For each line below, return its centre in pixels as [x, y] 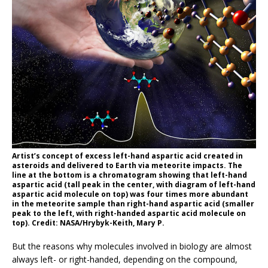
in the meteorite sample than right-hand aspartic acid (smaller [133, 204]
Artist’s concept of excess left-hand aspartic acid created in [127, 156]
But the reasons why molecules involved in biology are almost [132, 246]
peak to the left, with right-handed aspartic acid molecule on [129, 214]
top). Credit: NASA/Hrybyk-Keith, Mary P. [88, 223]
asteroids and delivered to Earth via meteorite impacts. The [127, 166]
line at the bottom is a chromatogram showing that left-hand [130, 175]
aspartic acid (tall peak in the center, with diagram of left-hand [134, 185]
